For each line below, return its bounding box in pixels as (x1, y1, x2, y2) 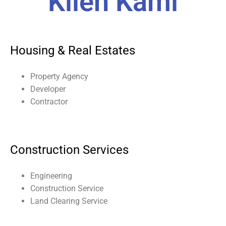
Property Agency (30, 71, 88, 81)
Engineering (30, 171, 72, 181)
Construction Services (10, 142, 129, 157)
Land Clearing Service (30, 196, 107, 206)
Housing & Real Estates (10, 43, 135, 58)
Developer (30, 84, 66, 94)
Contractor (30, 96, 68, 106)
